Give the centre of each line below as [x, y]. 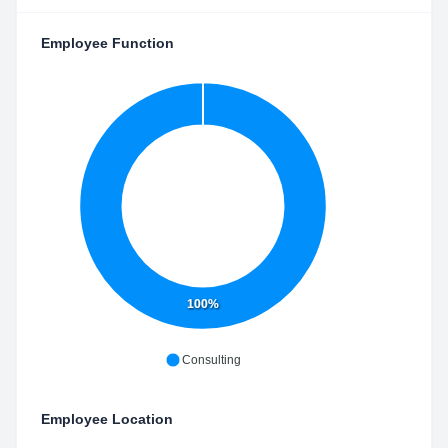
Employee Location [107, 419]
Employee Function [107, 43]
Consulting [211, 360]
